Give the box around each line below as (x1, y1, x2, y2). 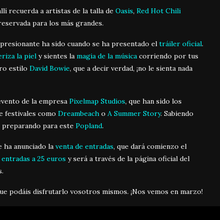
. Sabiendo (161, 109, 193, 118)
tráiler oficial (159, 39, 202, 48)
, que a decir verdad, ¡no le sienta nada (70, 63, 192, 73)
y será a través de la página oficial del (68, 154, 190, 163)
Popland (76, 121, 102, 130)
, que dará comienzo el (113, 141, 187, 151)
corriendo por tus (137, 51, 198, 60)
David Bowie (29, 63, 70, 73)
